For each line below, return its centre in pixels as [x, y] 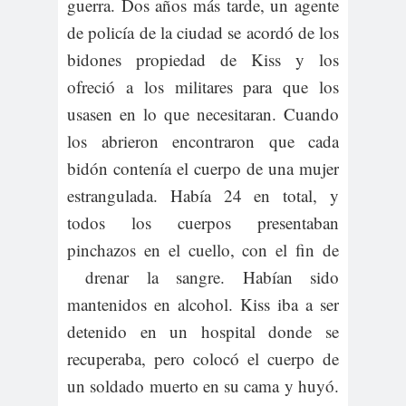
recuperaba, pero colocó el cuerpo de [203, 358]
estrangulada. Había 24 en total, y [203, 195]
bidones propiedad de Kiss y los [203, 59]
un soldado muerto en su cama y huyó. [203, 385]
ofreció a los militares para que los [203, 86]
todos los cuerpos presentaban [203, 222]
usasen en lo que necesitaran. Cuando [203, 113]
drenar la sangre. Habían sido [203, 276]
